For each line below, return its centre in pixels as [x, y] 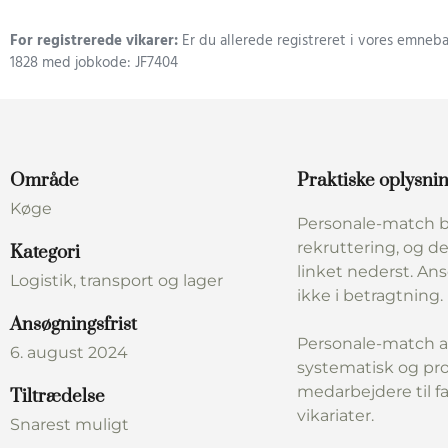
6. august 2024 [69, 352]
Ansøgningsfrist [73, 324]
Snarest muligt [69, 424]
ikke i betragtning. [370, 295]
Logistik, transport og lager [116, 280]
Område [44, 180]
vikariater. [335, 415]
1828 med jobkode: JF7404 [94, 63]
